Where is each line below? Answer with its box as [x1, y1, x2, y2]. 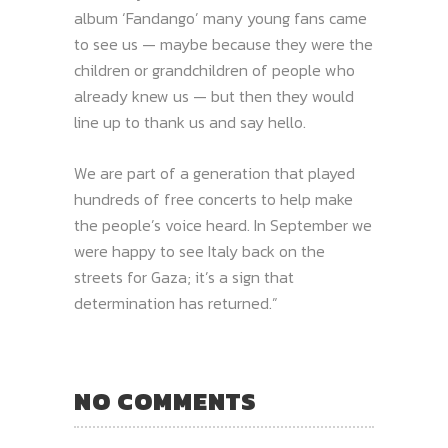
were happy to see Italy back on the [74, 239, 325, 263]
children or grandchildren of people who [74, 58, 355, 82]
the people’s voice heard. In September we [74, 213, 372, 237]
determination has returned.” [74, 291, 278, 315]
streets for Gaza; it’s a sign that [74, 265, 294, 289]
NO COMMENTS [74, 384, 256, 419]
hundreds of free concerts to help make [74, 187, 353, 211]
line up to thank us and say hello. [74, 110, 306, 134]
